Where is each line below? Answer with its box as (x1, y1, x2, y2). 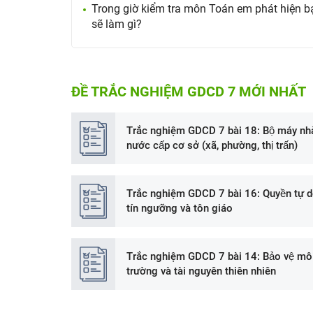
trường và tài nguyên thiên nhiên (126, 264, 276, 277)
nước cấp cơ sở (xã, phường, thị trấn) (126, 139, 298, 152)
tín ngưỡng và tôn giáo (126, 201, 233, 214)
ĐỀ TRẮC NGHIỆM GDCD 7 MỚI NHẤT (71, 83, 306, 100)
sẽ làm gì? (92, 17, 142, 31)
